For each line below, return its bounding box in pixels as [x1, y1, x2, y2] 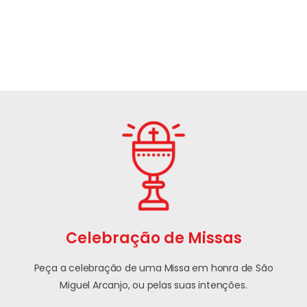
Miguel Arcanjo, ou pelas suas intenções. [60, 278, 247, 293]
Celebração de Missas [65, 228, 242, 249]
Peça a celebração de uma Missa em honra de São [34, 261, 273, 275]
